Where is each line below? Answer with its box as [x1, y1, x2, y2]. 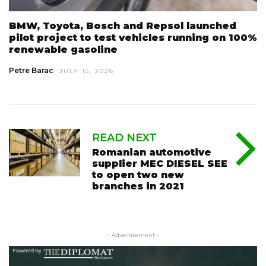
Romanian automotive [92, 147, 211, 158]
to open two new [92, 169, 184, 180]
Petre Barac [9, 66, 53, 75]
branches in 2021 [92, 180, 184, 192]
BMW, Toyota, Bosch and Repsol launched [9, 20, 236, 31]
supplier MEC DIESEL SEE [92, 158, 227, 169]
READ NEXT [92, 131, 157, 144]
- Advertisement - [107, 230, 159, 239]
